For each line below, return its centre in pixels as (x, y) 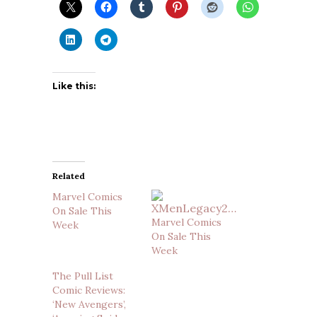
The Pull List (83, 276)
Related (69, 176)
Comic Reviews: (89, 290)
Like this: (74, 86)
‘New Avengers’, (89, 304)
